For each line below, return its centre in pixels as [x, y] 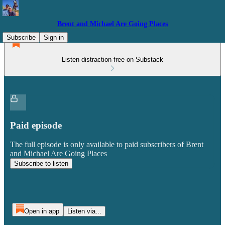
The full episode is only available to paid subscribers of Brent [107, 145]
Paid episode [36, 125]
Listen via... [84, 211]
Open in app [41, 211]
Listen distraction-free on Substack [113, 60]
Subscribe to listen [41, 164]
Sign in [54, 37]
